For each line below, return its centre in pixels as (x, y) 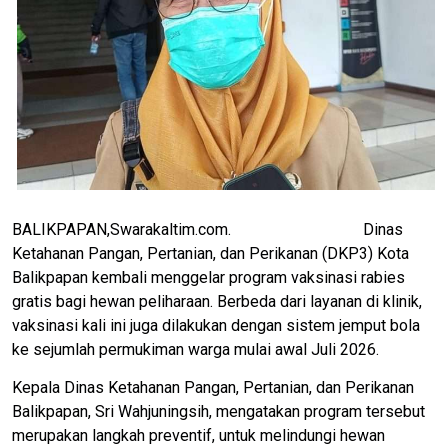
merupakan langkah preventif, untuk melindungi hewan (198, 435)
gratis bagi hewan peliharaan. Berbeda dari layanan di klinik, (217, 301)
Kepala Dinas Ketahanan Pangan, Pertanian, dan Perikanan (213, 387)
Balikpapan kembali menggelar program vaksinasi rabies (208, 277)
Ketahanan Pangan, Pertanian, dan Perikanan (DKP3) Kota (210, 253)
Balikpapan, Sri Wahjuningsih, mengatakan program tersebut (218, 411)
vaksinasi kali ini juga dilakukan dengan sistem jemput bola (216, 325)
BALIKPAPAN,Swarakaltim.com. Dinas (207, 229)
